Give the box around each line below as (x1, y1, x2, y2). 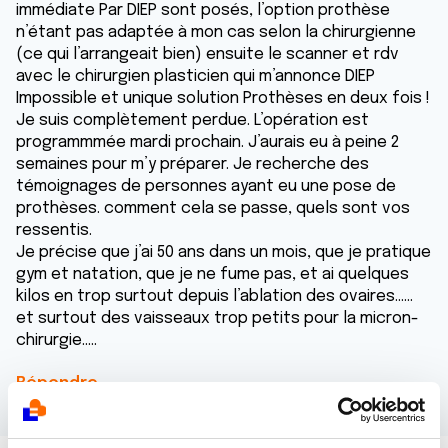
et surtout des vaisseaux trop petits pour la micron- (16, 310, 419, 327)
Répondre (16, 375, 98, 392)
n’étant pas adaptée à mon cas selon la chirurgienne (16, 24, 416, 41)
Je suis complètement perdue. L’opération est (16, 112, 369, 129)
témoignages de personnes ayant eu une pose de (16, 178, 396, 195)
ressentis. (16, 222, 92, 239)
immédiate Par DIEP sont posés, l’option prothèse (16, 2, 390, 19)
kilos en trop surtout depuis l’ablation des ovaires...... (16, 288, 413, 305)
